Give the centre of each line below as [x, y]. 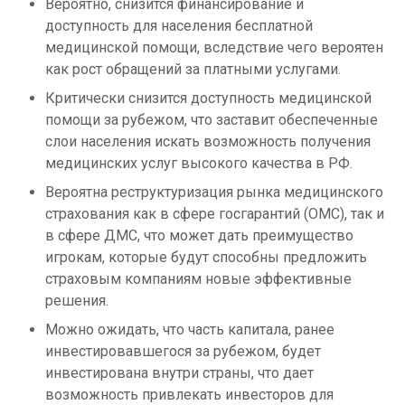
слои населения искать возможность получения [208, 142]
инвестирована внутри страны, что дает [179, 373]
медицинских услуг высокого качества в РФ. [199, 164]
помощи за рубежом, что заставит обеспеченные [212, 120]
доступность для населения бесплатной [179, 26]
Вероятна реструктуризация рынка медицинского [214, 193]
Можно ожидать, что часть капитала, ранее [190, 330]
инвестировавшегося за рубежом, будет [183, 352]
